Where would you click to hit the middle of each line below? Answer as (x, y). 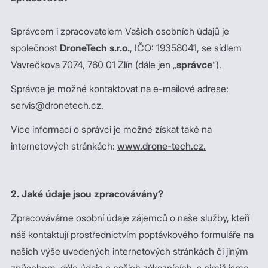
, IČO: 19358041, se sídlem (186, 48)
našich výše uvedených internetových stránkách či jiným (130, 251)
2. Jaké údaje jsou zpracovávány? (87, 194)
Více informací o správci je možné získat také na (111, 129)
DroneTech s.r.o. (95, 48)
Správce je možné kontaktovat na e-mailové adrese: (120, 89)
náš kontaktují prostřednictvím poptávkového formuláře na (132, 234)
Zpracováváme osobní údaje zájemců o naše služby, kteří (130, 218)
